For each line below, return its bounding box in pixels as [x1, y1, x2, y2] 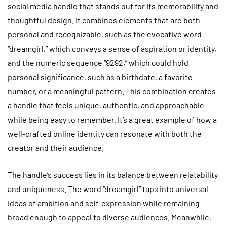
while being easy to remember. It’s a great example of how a [8, 114, 217, 124]
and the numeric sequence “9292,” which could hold [8, 57, 188, 67]
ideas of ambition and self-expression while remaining [8, 198, 200, 208]
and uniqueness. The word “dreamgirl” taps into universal [8, 183, 208, 194]
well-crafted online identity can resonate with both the [8, 128, 202, 138]
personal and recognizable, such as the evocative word [8, 29, 202, 39]
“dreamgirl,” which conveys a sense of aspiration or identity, [8, 43, 216, 53]
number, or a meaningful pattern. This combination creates [8, 86, 216, 96]
